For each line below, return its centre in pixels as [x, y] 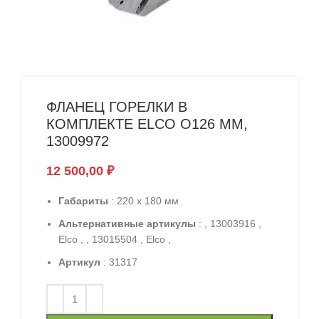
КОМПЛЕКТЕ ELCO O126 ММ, [147, 124]
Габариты [83, 200]
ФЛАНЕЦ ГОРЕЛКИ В [117, 106]
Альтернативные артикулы [127, 223]
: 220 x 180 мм [143, 200]
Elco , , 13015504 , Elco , [115, 239]
